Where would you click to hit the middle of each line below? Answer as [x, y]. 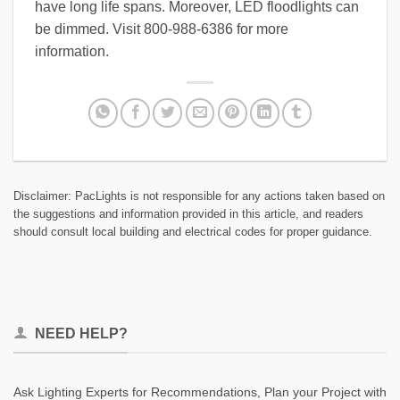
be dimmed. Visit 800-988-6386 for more [162, 29]
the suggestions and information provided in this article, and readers [188, 214]
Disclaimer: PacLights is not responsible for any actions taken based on [199, 196]
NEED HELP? [81, 334]
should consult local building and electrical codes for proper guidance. [193, 232]
